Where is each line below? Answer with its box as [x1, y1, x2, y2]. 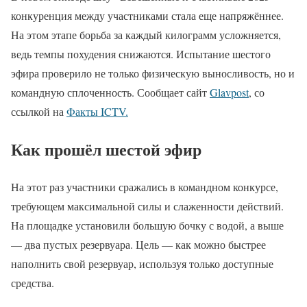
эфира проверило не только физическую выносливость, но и [11, 66, 295, 81]
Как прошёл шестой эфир [11, 136, 201, 161]
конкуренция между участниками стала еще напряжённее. [11, 8, 284, 23]
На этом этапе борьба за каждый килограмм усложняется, [11, 27, 281, 42]
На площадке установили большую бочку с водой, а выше [11, 217, 284, 232]
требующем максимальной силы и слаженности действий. [11, 198, 284, 213]
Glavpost [210, 85, 249, 100]
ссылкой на [11, 104, 66, 119]
